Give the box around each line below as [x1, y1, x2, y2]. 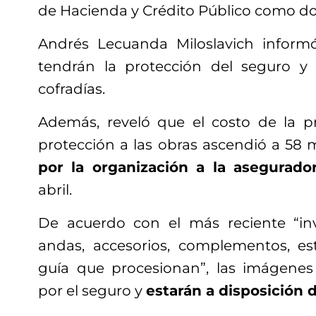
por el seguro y [38, 281, 146, 299]
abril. [38, 181, 72, 198]
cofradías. [38, 80, 105, 97]
